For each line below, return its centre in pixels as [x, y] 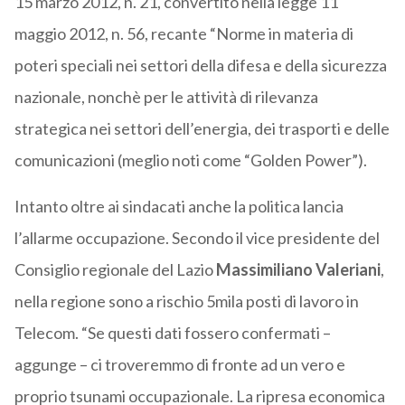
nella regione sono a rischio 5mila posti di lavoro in [186, 301]
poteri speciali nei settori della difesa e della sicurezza [200, 66]
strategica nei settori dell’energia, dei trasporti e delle [202, 129]
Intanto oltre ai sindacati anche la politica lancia [179, 207]
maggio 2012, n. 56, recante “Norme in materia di [184, 34]
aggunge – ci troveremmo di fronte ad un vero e [179, 365]
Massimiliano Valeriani [298, 270]
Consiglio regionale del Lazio [115, 270]
